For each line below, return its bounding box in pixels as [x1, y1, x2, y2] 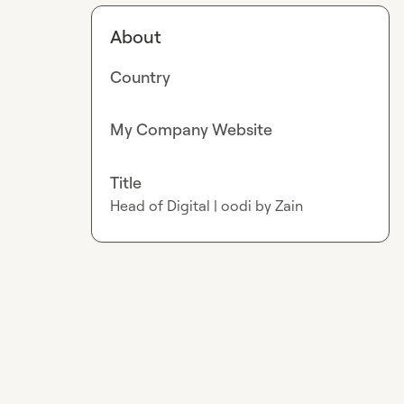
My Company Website [110, 119, 273, 140]
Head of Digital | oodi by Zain [110, 196, 304, 215]
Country [110, 67, 171, 87]
